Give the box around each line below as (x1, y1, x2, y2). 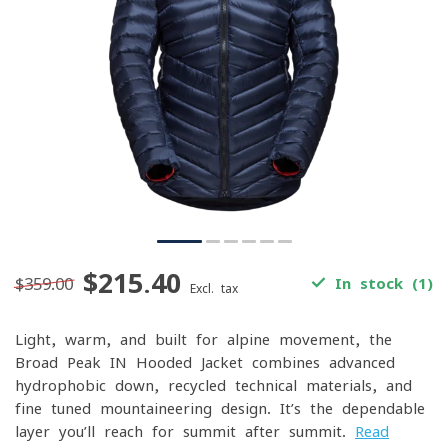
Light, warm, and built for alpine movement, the (15, 332, 392, 347)
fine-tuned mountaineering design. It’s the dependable (15, 401, 425, 416)
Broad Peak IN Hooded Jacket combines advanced (15, 355, 395, 370)
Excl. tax (190, 283, 238, 294)
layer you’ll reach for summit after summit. (15, 424, 355, 439)
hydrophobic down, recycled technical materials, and (15, 378, 412, 393)
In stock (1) (326, 276, 433, 291)
